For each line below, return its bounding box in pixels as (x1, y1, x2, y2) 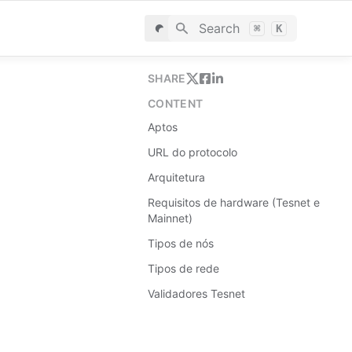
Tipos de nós (148, 236, 214, 250)
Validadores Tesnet (148, 287, 245, 300)
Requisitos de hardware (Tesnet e (148, 196, 320, 209)
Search (198, 20, 240, 36)
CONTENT (148, 97, 203, 110)
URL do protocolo (148, 145, 237, 159)
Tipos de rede (148, 262, 219, 275)
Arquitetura (148, 170, 205, 184)
